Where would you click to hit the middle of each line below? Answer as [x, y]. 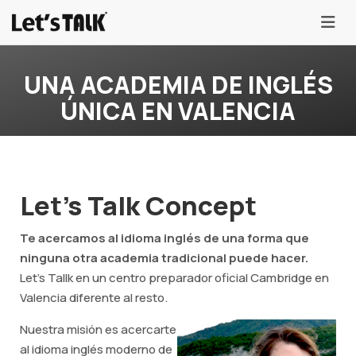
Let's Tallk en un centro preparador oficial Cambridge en [174, 278]
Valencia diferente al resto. [94, 298]
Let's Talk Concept [138, 205]
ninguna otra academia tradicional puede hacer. [164, 258]
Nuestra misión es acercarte [98, 329]
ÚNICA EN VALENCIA [178, 111]
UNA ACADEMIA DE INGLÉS [178, 85]
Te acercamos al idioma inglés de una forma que [164, 238]
